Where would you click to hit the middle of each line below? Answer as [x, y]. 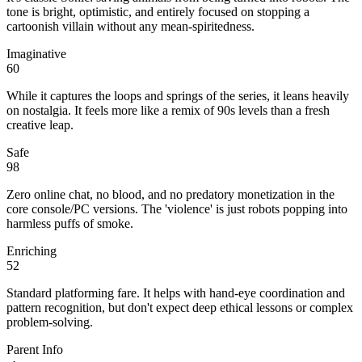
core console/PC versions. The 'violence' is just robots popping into [177, 208]
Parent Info [35, 349]
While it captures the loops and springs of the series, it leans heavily [178, 95]
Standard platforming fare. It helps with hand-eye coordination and [176, 293]
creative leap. [40, 124]
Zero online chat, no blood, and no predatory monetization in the [170, 194]
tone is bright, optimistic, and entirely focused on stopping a [158, 11]
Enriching [32, 250]
